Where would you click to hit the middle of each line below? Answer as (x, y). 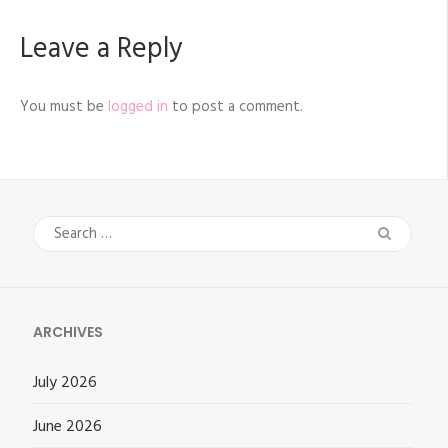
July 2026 (65, 382)
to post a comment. (235, 106)
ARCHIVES (68, 331)
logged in (138, 106)
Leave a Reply (101, 49)
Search (74, 232)
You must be (64, 106)
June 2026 (67, 426)
